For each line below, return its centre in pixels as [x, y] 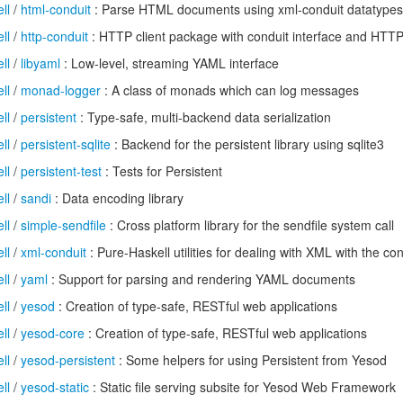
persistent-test [61, 171]
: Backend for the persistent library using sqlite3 [247, 144]
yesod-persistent [68, 360]
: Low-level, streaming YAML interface [170, 63]
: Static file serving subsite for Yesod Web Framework [242, 387]
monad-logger [61, 90]
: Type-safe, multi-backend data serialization [204, 117]
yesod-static [55, 387]
